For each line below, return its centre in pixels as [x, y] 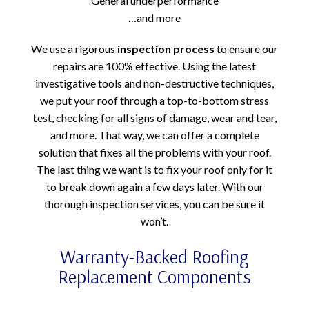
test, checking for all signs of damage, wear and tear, [154, 117]
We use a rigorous [74, 48]
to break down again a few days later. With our [154, 186]
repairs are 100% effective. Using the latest [154, 66]
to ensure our [247, 48]
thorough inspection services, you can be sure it [154, 203]
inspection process [167, 48]
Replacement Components [154, 276]
